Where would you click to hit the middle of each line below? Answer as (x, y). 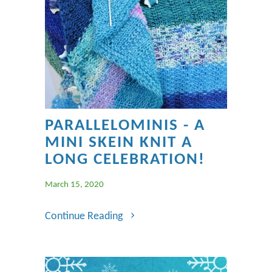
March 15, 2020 (74, 185)
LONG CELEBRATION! (125, 160)
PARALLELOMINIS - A (125, 126)
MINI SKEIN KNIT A (119, 143)
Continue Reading (85, 216)
